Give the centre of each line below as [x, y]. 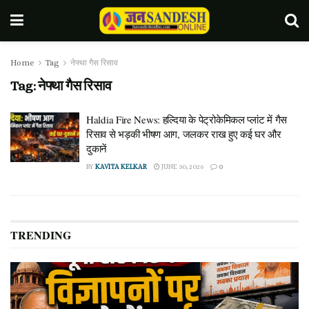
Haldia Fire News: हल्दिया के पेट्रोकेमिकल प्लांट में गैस [187, 119]
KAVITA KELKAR [121, 167]
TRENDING [41, 235]
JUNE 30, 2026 [182, 167]
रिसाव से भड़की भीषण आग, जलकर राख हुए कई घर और [184, 134]
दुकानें [97, 148]
